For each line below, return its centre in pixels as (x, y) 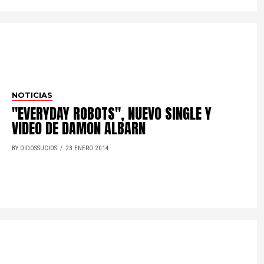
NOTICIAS (32, 95)
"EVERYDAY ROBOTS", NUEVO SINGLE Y (112, 113)
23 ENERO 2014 (88, 148)
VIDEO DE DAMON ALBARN (79, 128)
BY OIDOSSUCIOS (35, 148)
